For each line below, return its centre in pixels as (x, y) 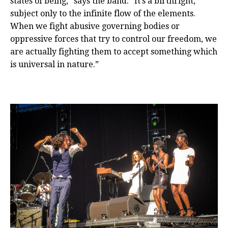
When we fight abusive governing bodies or (95, 26)
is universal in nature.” (54, 65)
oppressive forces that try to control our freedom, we (113, 39)
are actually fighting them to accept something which (114, 52)
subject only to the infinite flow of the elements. (103, 14)
